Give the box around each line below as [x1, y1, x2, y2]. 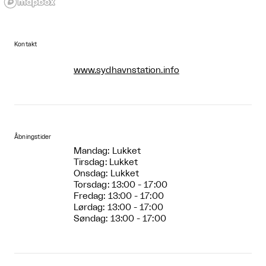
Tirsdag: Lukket [74, 157, 138, 167]
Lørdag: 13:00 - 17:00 [74, 202, 163, 212]
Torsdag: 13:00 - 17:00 [74, 180, 167, 189]
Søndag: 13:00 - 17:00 [74, 214, 166, 223]
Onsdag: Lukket [74, 169, 140, 178]
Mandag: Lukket [74, 146, 141, 156]
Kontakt [14, 41, 37, 47]
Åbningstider [14, 134, 52, 140]
